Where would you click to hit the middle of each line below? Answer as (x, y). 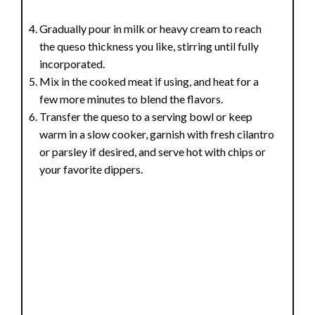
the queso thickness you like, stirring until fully (149, 46)
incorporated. (72, 64)
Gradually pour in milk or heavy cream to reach (151, 29)
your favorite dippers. (91, 169)
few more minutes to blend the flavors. (131, 99)
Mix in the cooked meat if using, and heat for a (149, 82)
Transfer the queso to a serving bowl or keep (146, 117)
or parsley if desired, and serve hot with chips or (153, 152)
